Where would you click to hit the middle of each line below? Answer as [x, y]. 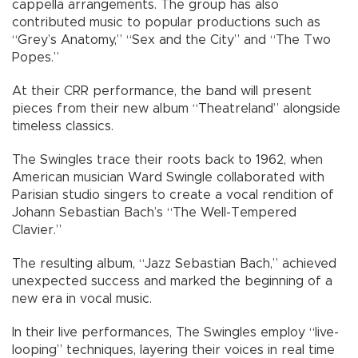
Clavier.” [37, 231]
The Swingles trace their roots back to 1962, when [167, 160]
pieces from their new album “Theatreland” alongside [176, 109]
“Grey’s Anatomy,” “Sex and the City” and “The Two [171, 40]
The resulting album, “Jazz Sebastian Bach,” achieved [174, 264]
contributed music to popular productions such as [166, 23]
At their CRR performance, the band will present [162, 91]
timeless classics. [63, 127]
